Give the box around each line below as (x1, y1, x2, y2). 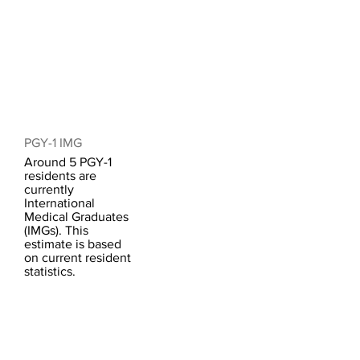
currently (24, 182, 74, 196)
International (24, 196, 95, 210)
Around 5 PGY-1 (24, 155, 112, 169)
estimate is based (24, 237, 121, 251)
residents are (24, 169, 96, 182)
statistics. (24, 264, 76, 278)
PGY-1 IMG (24, 136, 82, 149)
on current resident (24, 251, 131, 264)
